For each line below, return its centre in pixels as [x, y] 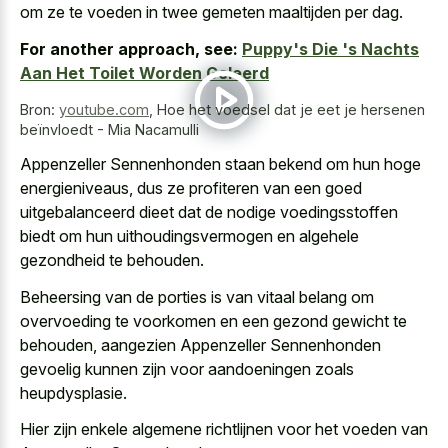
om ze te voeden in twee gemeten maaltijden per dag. [211, 12]
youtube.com [104, 109]
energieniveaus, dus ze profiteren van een [172, 188]
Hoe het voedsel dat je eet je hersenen [291, 109]
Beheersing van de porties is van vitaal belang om [197, 296]
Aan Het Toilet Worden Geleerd [144, 72]
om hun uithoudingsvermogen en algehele [207, 236]
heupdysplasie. [73, 392]
